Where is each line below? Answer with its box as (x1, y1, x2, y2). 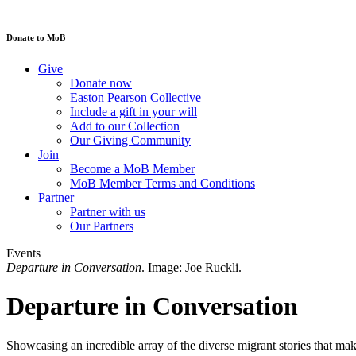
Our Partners (70, 219, 133, 233)
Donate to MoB (6, 33, 65, 43)
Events (6, 246, 41, 260)
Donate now (70, 75, 132, 90)
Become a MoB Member (70, 161, 195, 176)
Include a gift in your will (70, 104, 197, 118)
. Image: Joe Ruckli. (141, 260, 242, 274)
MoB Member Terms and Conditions (70, 176, 255, 190)
